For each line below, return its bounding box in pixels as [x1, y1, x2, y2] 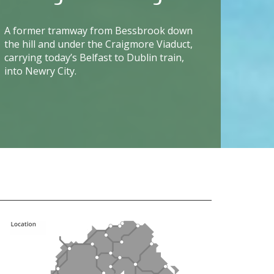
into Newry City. [4, 64, 76, 78]
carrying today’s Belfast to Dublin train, [4, 50, 184, 64]
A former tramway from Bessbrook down [4, 23, 193, 37]
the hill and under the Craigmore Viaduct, [4, 37, 193, 51]
